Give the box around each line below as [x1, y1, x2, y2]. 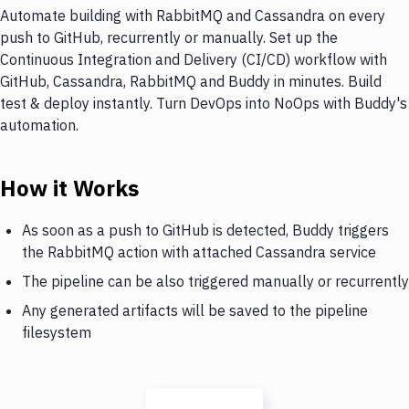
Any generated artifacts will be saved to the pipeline [22, 300, 368, 320]
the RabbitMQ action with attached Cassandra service [22, 242, 376, 261]
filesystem [22, 322, 91, 341]
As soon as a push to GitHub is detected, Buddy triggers [22, 220, 389, 239]
